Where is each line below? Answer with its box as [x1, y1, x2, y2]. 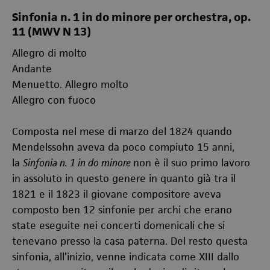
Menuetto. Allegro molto [12, 78, 128, 91]
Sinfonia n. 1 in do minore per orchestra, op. [12, 10, 251, 25]
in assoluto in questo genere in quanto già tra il [12, 172, 236, 185]
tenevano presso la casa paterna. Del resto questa [12, 234, 248, 248]
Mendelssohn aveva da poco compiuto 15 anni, [12, 140, 234, 154]
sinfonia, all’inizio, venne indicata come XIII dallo [12, 250, 239, 263]
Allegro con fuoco [12, 93, 96, 107]
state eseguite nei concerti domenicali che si [12, 219, 225, 232]
